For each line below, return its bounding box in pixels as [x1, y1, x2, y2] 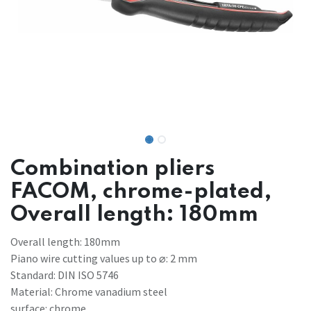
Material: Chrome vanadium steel [10, 284, 167, 299]
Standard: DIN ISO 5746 [10, 267, 119, 282]
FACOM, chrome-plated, [10, 180, 271, 203]
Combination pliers [10, 158, 215, 180]
